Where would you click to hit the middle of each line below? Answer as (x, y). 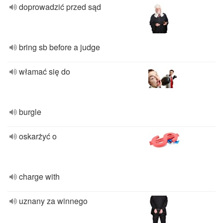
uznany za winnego (53, 201)
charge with (39, 176)
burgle (30, 112)
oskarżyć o (38, 136)
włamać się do (45, 71)
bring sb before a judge (59, 47)
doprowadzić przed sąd (60, 7)
